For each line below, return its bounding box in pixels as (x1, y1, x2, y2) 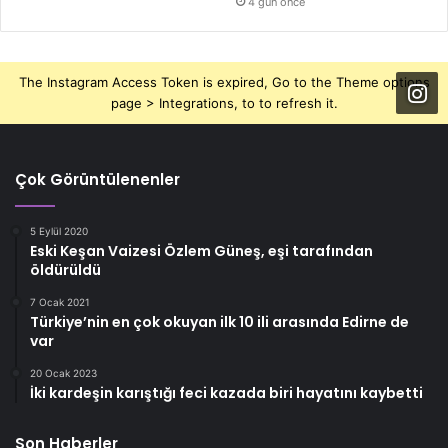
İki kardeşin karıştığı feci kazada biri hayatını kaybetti (30, 382, 423, 403)
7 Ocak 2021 (30, 295, 90, 308)
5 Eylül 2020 (30, 224, 88, 237)
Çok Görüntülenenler (15, 168, 180, 190)
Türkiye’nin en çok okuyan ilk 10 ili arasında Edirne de (30, 311, 409, 332)
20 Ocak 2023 (30, 366, 97, 379)
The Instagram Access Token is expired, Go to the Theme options (18, 73, 430, 90)
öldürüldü (30, 259, 101, 280)
